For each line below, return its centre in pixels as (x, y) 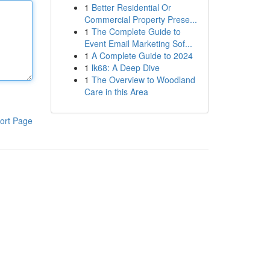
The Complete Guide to (136, 31)
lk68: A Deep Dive (125, 67)
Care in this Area (116, 92)
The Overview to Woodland (143, 80)
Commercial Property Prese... (140, 19)
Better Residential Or (131, 7)
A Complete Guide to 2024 (142, 55)
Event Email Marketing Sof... (138, 43)
